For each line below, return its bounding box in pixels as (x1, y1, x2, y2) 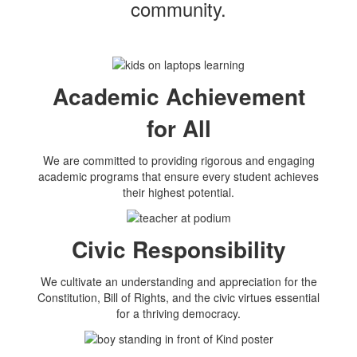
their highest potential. (123, 183, 234, 200)
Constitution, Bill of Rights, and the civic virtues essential (37, 289, 320, 306)
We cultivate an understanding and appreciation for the (40, 273, 317, 290)
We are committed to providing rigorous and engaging (42, 151, 315, 168)
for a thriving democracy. (116, 305, 241, 322)
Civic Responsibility (71, 233, 286, 266)
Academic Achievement (52, 79, 305, 112)
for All (146, 111, 211, 144)
